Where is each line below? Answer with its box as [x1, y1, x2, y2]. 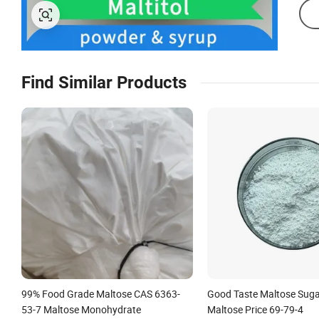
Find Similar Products [21, 73, 187, 93]
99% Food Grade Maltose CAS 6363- [21, 286, 180, 300]
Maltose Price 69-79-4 [206, 302, 303, 316]
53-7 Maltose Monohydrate [21, 302, 141, 316]
